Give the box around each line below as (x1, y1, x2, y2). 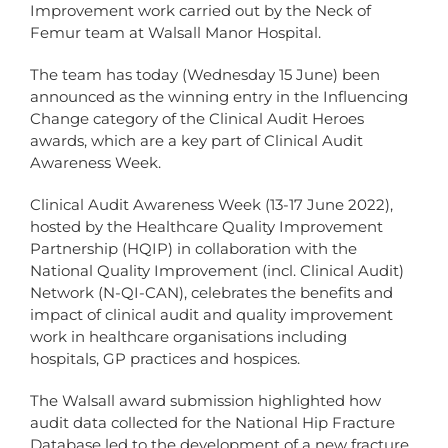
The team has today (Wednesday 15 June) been (30, 65, 380, 85)
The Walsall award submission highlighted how (30, 391, 381, 411)
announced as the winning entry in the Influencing (30, 87, 408, 107)
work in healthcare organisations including (30, 327, 347, 347)
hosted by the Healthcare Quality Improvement (30, 217, 383, 237)
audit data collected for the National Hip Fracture (30, 413, 395, 433)
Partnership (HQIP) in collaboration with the (30, 239, 357, 259)
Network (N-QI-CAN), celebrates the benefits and (30, 283, 393, 303)
